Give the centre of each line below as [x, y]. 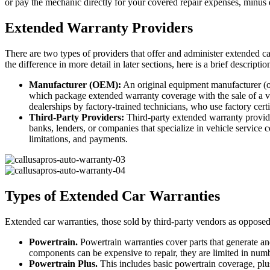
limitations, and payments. [78, 139]
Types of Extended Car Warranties [112, 196]
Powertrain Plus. [63, 263]
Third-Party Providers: [77, 117]
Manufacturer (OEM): [75, 84]
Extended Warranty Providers [99, 27]
